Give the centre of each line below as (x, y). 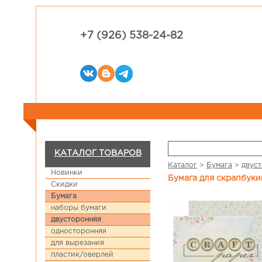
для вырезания (77, 243)
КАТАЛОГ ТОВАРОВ (98, 153)
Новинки (67, 173)
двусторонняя (76, 220)
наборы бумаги (79, 208)
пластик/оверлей (82, 255)
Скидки (64, 185)
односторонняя (79, 231)
